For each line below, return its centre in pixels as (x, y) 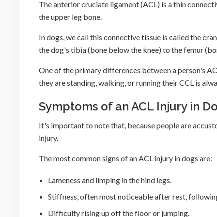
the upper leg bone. (70, 17)
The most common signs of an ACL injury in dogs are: (125, 158)
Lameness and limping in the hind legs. (110, 180)
